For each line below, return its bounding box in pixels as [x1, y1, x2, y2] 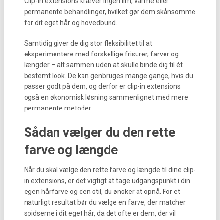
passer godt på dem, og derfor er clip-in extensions [24, 82, 181, 90]
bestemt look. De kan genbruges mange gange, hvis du [24, 72, 193, 80]
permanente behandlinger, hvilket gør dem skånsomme [24, 8, 195, 16]
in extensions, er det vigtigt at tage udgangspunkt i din [24, 177, 190, 185]
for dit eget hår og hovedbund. [24, 19, 117, 27]
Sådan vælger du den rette [24, 125, 175, 139]
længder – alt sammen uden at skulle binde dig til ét [24, 61, 183, 69]
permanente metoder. [24, 104, 92, 112]
